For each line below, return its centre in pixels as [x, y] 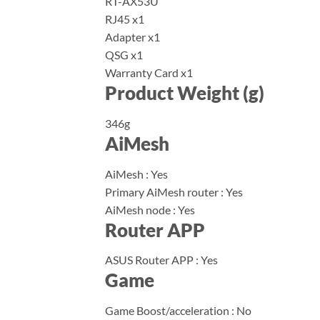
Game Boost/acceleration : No [178, 311]
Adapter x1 [132, 36]
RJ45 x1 [125, 19]
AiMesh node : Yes [150, 209]
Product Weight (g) [185, 92]
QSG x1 [124, 54]
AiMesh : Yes [136, 174]
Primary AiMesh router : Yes [174, 191]
